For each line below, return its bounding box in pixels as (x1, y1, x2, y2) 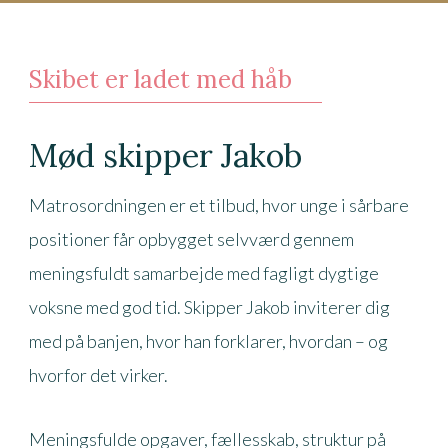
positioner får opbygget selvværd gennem (28, 227, 354, 250)
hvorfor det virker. (28, 363, 168, 386)
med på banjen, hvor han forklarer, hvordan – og (28, 329, 388, 352)
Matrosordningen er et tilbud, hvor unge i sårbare (28, 193, 409, 216)
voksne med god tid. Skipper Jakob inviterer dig (28, 295, 390, 318)
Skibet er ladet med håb (28, 63, 292, 95)
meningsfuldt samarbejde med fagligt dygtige (28, 261, 379, 284)
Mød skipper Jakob (28, 134, 302, 176)
